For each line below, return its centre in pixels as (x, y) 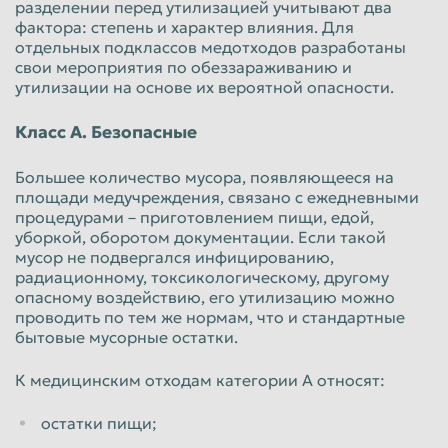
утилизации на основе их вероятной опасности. (204, 86)
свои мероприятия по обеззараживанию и (183, 66)
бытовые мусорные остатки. (126, 336)
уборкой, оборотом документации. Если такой (200, 236)
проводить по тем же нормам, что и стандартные (210, 316)
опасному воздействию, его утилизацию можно (205, 296)
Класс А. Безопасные (106, 131)
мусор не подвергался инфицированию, (174, 256)
